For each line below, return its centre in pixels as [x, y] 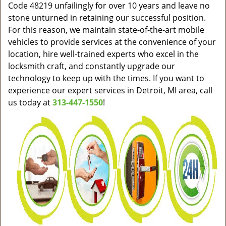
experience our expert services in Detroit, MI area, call [110, 90]
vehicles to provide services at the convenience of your [112, 42]
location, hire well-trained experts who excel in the [103, 54]
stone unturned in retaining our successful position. [107, 18]
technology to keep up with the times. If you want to [106, 78]
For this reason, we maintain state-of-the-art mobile [106, 30]
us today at [30, 102]
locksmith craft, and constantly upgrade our [92, 66]
